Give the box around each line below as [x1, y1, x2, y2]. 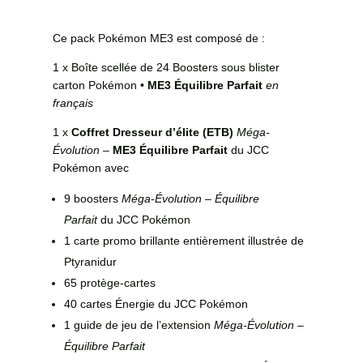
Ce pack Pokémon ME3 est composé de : [52, 31, 265, 45]
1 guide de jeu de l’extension [63, 318, 214, 331]
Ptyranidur [63, 254, 117, 268]
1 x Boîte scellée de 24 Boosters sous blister [52, 60, 280, 74]
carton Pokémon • [52, 78, 147, 92]
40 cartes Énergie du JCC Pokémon [63, 297, 248, 310]
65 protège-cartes [63, 275, 156, 289]
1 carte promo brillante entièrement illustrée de [63, 233, 304, 247]
